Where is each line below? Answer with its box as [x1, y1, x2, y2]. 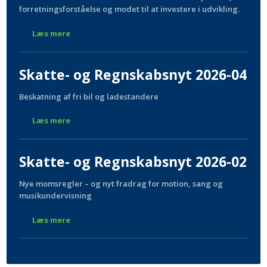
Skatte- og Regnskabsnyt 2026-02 [19, 152, 247, 172]
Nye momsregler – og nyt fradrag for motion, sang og [19, 178, 223, 190]
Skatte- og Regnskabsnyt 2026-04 [19, 65, 247, 85]
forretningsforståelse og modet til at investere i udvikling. [19, 4, 240, 15]
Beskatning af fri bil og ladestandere [19, 91, 159, 102]
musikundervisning [19, 190, 92, 201]
